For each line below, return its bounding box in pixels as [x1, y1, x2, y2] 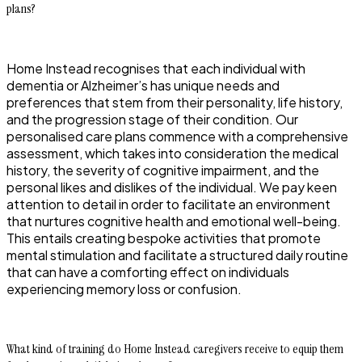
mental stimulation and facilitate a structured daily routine [6, 246, 348, 263]
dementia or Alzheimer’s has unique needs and [6, 76, 280, 94]
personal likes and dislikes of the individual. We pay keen [6, 178, 337, 196]
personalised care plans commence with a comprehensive [6, 127, 348, 145]
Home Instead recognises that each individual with [6, 59, 305, 77]
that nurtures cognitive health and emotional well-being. [6, 212, 341, 229]
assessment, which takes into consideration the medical [6, 144, 339, 162]
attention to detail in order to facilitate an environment [6, 195, 330, 213]
